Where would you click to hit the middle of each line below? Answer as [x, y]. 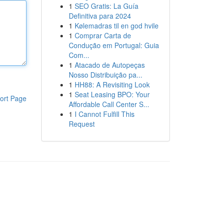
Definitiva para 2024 [100, 16]
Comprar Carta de [103, 35]
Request [82, 124]
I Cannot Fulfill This [104, 114]
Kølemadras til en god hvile [116, 26]
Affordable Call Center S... [109, 104]
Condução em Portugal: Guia [114, 45]
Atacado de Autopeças [110, 65]
